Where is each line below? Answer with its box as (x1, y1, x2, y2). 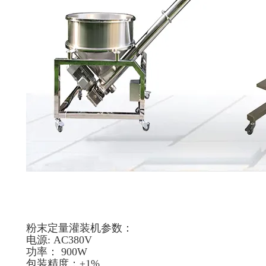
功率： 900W (26, 246, 87, 258)
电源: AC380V (26, 234, 92, 246)
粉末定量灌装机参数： (26, 222, 133, 234)
